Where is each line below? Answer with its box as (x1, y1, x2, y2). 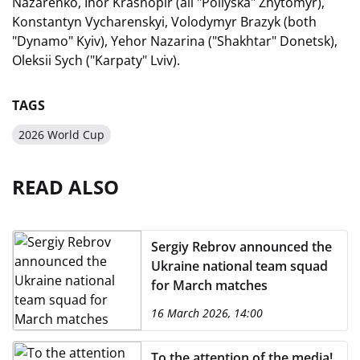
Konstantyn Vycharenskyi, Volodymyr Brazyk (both (12, 12, 317, 31)
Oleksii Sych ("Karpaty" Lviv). (12, 51, 180, 69)
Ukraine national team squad (151, 256, 328, 275)
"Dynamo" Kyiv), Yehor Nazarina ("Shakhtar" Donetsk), (12, 31, 337, 50)
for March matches (151, 276, 268, 294)
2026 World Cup (18, 126, 104, 142)
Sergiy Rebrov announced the (151, 237, 332, 256)
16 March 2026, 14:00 (151, 305, 263, 321)
